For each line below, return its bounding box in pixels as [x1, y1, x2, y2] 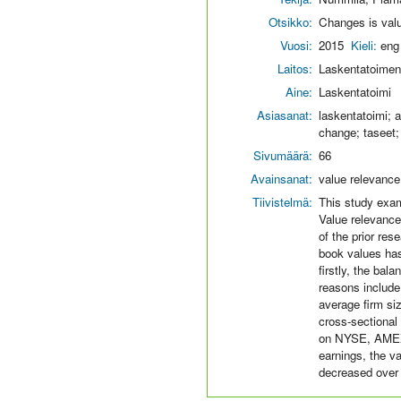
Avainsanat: [251, 170, 312, 187]
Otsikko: [269, 13, 312, 30]
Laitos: [277, 60, 312, 77]
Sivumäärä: [253, 147, 312, 164]
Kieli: [351, 37, 380, 54]
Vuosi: [280, 37, 312, 54]
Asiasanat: [257, 107, 312, 124]
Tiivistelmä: [252, 193, 312, 210]
